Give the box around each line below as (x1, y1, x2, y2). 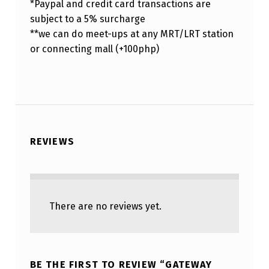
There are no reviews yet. (49, 200, 162, 212)
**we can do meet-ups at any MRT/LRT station (29, 28, 234, 40)
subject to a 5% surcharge (29, 13, 145, 25)
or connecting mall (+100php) (29, 43, 159, 55)
